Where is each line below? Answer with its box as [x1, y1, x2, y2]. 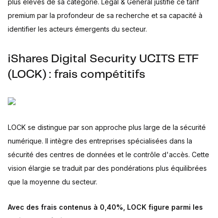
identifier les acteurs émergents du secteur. [8, 25, 147, 33]
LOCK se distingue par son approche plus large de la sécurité [8, 123, 206, 131]
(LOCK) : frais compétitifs [8, 69, 145, 80]
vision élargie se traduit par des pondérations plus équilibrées [8, 164, 207, 172]
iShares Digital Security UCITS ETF [8, 54, 199, 65]
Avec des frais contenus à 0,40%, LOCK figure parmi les [8, 203, 203, 211]
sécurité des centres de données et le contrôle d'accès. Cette [8, 150, 209, 159]
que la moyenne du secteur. [8, 178, 97, 186]
